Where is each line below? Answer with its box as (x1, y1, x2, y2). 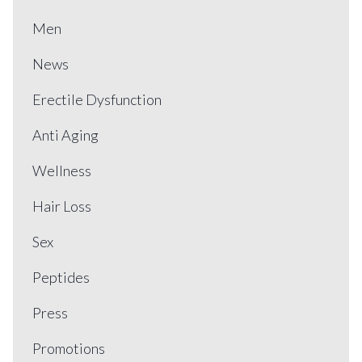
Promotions (32, 339, 105, 357)
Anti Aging (32, 126, 99, 144)
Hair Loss (32, 197, 91, 215)
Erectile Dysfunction (32, 90, 162, 108)
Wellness (32, 162, 91, 179)
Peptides (32, 268, 90, 286)
